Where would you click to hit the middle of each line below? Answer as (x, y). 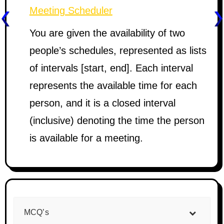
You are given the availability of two (107, 33)
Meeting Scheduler (71, 10)
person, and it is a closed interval (102, 103)
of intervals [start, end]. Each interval (111, 68)
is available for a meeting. (86, 138)
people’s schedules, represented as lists (118, 50)
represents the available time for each (113, 85)
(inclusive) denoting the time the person (117, 120)
